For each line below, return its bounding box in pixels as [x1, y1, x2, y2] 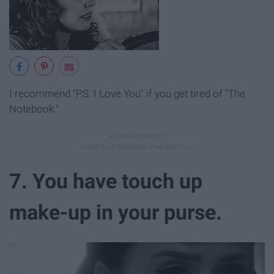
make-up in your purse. [9, 199, 222, 224]
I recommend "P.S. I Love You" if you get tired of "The [9, 87, 245, 100]
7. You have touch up [9, 168, 202, 193]
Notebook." [9, 103, 59, 116]
